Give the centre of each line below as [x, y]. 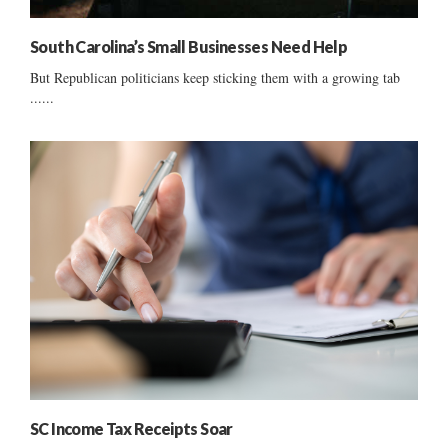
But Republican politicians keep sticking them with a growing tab [215, 78]
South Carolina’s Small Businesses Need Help [189, 47]
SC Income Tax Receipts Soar [131, 428]
